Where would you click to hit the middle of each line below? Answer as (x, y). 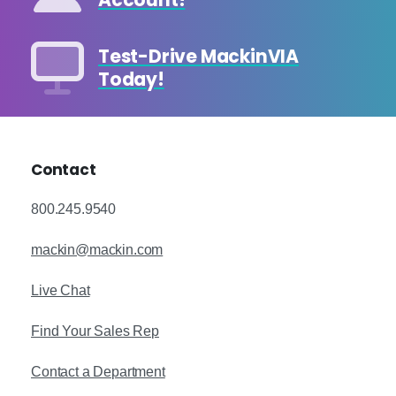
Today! (131, 81)
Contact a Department (98, 373)
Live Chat (61, 292)
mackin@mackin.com (97, 251)
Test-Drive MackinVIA (198, 58)
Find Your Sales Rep (95, 332)
